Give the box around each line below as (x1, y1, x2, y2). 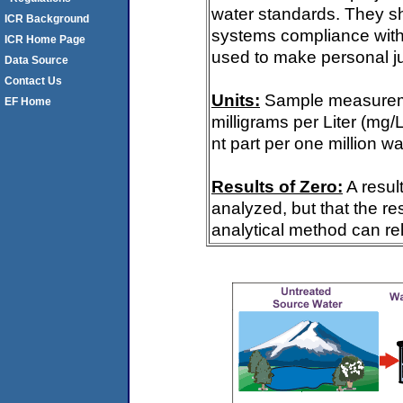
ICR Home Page (4, 33, 85, 46)
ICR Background (4, 13, 89, 25)
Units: (211, 90, 260, 110)
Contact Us (4, 75, 62, 87)
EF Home (4, 95, 51, 108)
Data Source (4, 54, 68, 67)
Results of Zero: (211, 176, 343, 196)
